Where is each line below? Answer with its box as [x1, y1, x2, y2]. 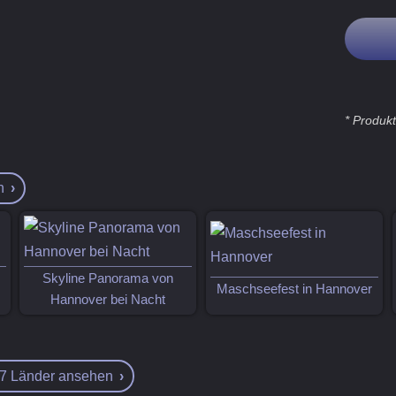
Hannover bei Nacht [50, 293, 166, 308]
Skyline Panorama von [42, 271, 174, 286]
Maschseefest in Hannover [217, 282, 373, 297]
